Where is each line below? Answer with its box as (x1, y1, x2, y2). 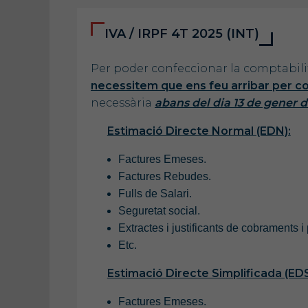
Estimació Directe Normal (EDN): (107, 124, 291, 137)
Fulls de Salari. (118, 187, 192, 199)
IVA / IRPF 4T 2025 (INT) (104, 25, 259, 41)
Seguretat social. (118, 204, 200, 217)
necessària (91, 96, 155, 109)
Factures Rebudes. (118, 170, 211, 182)
